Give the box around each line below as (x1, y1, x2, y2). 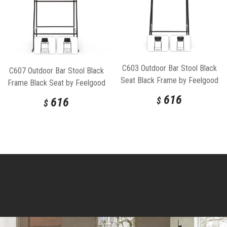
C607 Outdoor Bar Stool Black (9, 65, 104, 75)
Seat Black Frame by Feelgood (120, 75, 218, 86)
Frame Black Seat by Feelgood (7, 78, 105, 88)
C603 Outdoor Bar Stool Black (122, 63, 217, 73)
